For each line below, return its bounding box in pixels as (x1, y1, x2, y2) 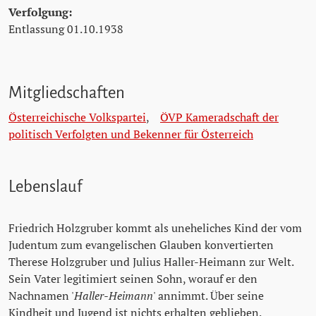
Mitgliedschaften (8, 84, 125, 102)
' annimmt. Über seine (153, 288, 264, 304)
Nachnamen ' (8, 288, 74, 304)
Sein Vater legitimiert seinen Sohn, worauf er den (8, 271, 257, 287)
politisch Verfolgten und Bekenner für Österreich (8, 126, 253, 142)
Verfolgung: (8, 4, 72, 20)
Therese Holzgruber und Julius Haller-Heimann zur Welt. (8, 254, 293, 270)
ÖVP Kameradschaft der (160, 109, 279, 126)
